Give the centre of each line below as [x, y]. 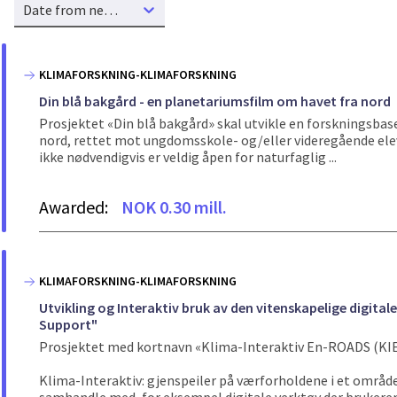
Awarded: [75, 207]
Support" [68, 324]
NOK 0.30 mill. [175, 207]
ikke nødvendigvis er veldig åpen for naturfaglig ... [188, 157]
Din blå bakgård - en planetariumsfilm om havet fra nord [215, 101]
